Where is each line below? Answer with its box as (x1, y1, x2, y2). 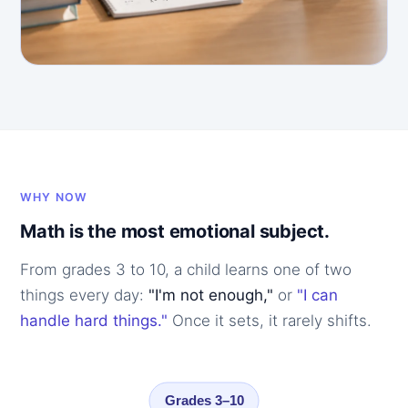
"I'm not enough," (148, 286, 273, 304)
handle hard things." (20, 311, 168, 330)
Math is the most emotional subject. (20, 220, 330, 242)
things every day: (20, 286, 148, 304)
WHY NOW (20, 190, 87, 204)
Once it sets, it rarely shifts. (168, 311, 372, 330)
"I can (297, 286, 338, 304)
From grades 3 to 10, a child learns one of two (20, 260, 352, 279)
